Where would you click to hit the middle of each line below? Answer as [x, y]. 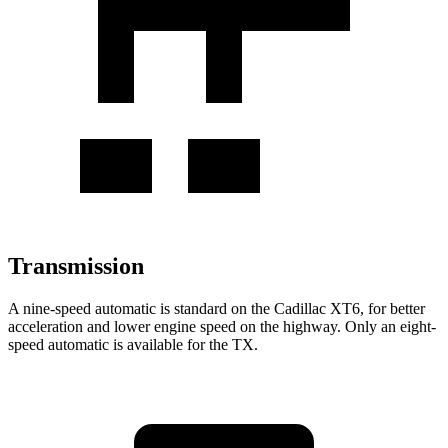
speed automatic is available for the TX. [133, 344]
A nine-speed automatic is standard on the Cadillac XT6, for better [216, 308]
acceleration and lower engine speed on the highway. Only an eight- [222, 326]
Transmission [76, 265]
